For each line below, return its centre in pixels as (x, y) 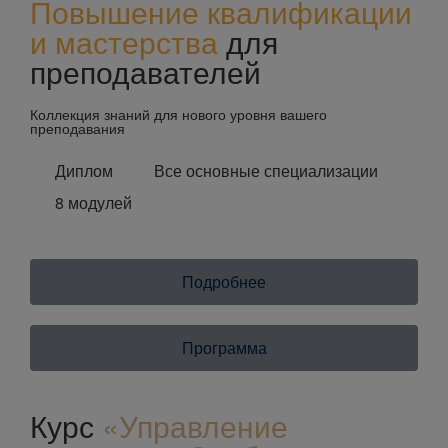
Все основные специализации (266, 170)
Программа (224, 347)
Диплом (84, 170)
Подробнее (224, 281)
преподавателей (145, 71)
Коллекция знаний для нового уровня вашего (178, 113)
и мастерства (124, 41)
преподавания (77, 127)
